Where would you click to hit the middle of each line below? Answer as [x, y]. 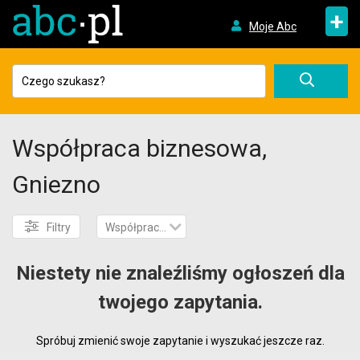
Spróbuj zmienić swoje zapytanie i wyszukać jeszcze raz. [180, 341]
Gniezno [56, 184]
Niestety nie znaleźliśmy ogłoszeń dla [180, 273]
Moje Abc [272, 26]
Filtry [59, 227]
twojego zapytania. [180, 302]
